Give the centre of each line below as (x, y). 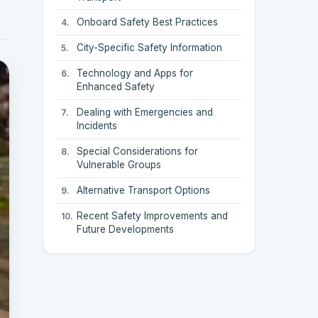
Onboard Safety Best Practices (148, 22)
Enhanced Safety (116, 87)
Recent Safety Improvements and (153, 216)
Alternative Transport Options (144, 191)
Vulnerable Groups (119, 165)
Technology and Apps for (135, 73)
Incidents (97, 126)
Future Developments (126, 230)
